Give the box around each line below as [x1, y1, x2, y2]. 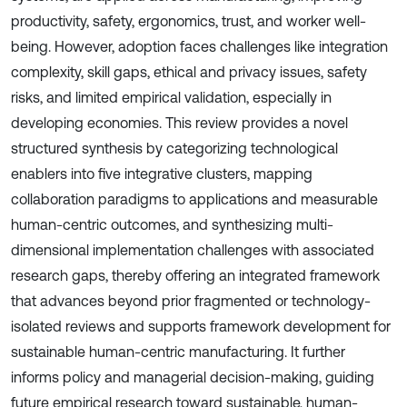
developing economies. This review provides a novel [11, 114, 348, 131]
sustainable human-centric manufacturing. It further [11, 343, 345, 360]
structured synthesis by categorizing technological [11, 140, 338, 156]
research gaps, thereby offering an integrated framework [11, 267, 380, 283]
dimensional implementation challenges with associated [11, 242, 374, 258]
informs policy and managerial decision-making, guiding [11, 369, 374, 385]
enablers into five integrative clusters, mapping [11, 165, 313, 182]
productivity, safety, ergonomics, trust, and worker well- [11, 13, 366, 29]
